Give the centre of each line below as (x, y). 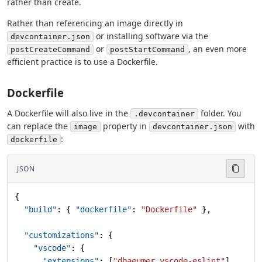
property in (125, 126)
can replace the (39, 126)
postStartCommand (147, 50)
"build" (36, 210)
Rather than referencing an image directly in (95, 23)
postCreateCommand (50, 50)
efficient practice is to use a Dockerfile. (82, 62)
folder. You (220, 113)
